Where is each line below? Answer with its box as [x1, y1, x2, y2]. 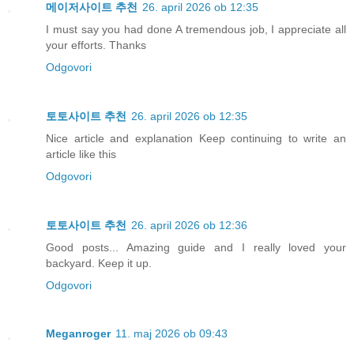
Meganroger [46, 327, 111, 341]
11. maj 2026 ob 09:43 [115, 327, 228, 341]
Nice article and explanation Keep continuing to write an [46, 131, 346, 145]
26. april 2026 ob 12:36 [131, 218, 247, 232]
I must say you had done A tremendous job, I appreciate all [46, 22, 346, 36]
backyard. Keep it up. [46, 256, 152, 269]
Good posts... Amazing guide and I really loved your [46, 240, 346, 254]
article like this [46, 147, 116, 160]
